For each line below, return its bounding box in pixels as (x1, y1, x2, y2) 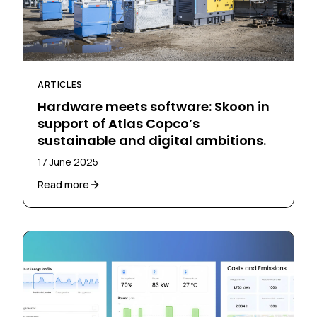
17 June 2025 (38, 154, 98, 168)
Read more (38, 177, 89, 191)
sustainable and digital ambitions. (38, 131, 266, 149)
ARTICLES (38, 78, 83, 91)
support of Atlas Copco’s (38, 114, 200, 132)
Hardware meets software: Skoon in (38, 97, 270, 115)
